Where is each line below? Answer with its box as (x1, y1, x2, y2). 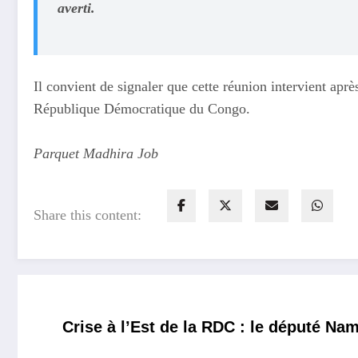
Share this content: (34, 206, 141, 223)
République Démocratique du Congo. (34, 101, 250, 117)
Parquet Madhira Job (34, 145, 158, 162)
